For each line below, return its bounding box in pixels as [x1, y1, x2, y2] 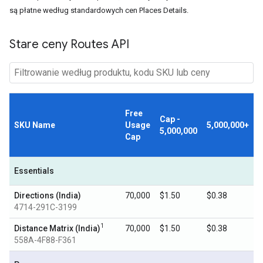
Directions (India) [14, 191, 81, 200]
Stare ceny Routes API [9, 37, 129, 52]
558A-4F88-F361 [14, 235, 76, 245]
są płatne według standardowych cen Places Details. [9, 6, 188, 15]
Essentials [14, 166, 54, 176]
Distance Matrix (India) [14, 224, 100, 233]
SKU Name [14, 120, 55, 130]
